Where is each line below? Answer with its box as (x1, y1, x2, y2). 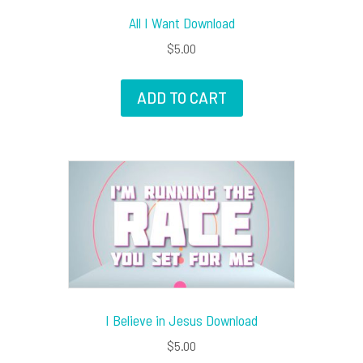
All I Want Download (128, 14, 235, 32)
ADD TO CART (136, 88, 227, 108)
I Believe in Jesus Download (105, 310, 258, 329)
